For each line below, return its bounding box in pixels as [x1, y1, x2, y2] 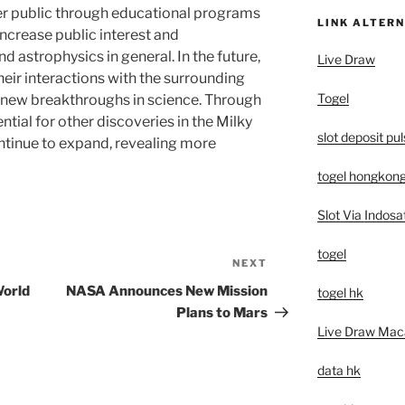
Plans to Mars [176, 305, 268, 322]
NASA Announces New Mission [66, 283, 268, 300]
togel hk [316, 285, 363, 300]
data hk [316, 363, 361, 378]
